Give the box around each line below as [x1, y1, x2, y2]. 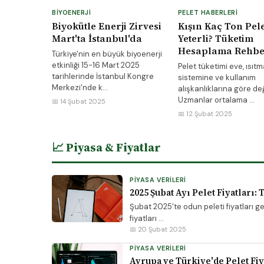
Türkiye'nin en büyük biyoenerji [52, 49, 162, 59]
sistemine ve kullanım [177, 72, 256, 82]
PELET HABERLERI [177, 8, 237, 16]
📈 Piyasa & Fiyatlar [52, 139, 161, 156]
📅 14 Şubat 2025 [52, 97, 105, 105]
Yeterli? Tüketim [177, 32, 253, 45]
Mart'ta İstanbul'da [52, 32, 142, 45]
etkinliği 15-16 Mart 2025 [52, 60, 140, 70]
